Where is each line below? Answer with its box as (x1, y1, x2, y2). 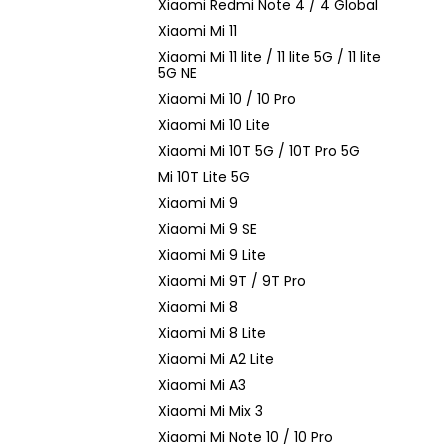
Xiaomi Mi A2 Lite (158, 349, 274, 369)
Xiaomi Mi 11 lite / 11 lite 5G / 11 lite (158, 47, 381, 67)
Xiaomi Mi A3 (158, 375, 246, 395)
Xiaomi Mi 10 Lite (158, 115, 270, 135)
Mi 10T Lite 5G (158, 167, 250, 187)
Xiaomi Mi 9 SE (158, 219, 257, 239)
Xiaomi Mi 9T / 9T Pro (158, 271, 306, 291)
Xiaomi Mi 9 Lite (158, 245, 266, 265)
